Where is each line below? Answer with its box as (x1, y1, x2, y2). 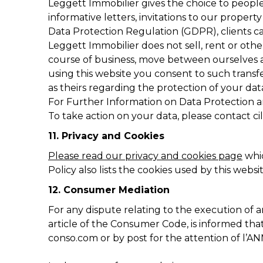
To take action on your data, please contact (48, 110, 253, 122)
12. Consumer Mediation (48, 184, 170, 195)
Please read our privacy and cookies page (48, 150, 242, 161)
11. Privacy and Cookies (48, 130, 164, 141)
